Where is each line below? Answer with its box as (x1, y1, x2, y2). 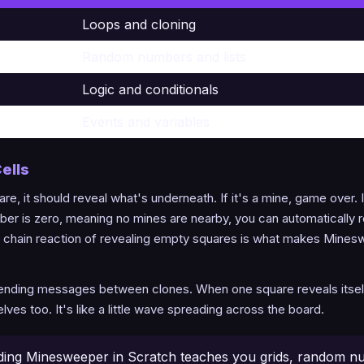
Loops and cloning (82, 15, 196, 32)
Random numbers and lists (82, 48, 246, 65)
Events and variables (82, 113, 210, 130)
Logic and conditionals (82, 80, 219, 97)
